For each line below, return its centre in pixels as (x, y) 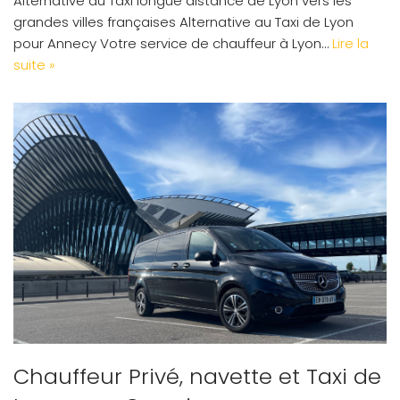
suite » (34, 65)
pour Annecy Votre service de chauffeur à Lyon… (173, 44)
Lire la (350, 44)
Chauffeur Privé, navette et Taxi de (197, 377)
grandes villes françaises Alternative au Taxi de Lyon (183, 22)
